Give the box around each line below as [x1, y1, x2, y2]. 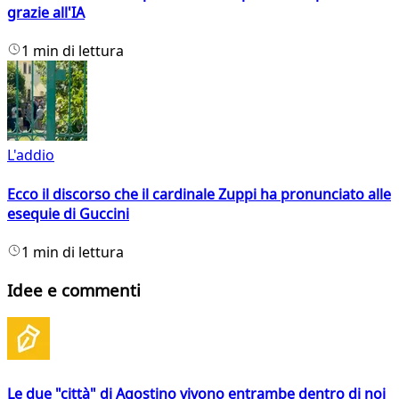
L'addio [7, 145, 54, 166]
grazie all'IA [7, 3, 85, 22]
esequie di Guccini [7, 203, 129, 224]
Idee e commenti [7, 278, 141, 301]
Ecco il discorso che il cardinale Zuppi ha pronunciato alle [7, 183, 391, 204]
